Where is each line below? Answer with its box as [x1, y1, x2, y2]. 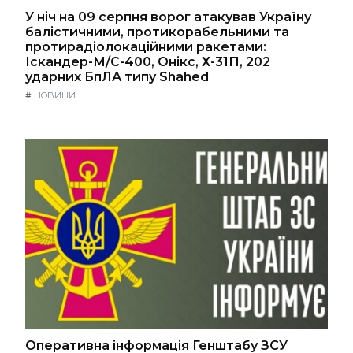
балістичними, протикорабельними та [25, 24, 289, 39]
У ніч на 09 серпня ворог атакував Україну [25, 9, 311, 24]
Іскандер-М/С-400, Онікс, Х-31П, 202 [25, 54, 270, 69]
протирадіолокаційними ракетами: [25, 39, 266, 54]
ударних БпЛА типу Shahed [25, 69, 209, 84]
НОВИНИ [34, 89, 76, 101]
